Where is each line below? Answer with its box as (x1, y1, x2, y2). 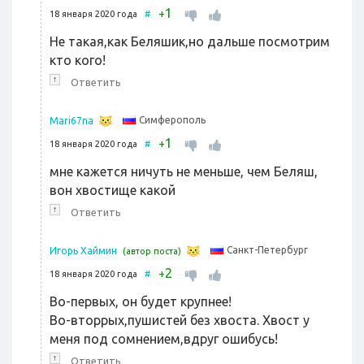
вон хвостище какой (50, 183, 175, 198)
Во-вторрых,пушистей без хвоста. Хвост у (50, 313, 310, 328)
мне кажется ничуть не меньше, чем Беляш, (50, 164, 318, 180)
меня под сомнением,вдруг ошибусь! (50, 331, 278, 347)
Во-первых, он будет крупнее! (50, 294, 232, 310)
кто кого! (50, 53, 106, 68)
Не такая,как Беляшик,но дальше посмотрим (50, 34, 330, 50)
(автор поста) (123, 246, 181, 257)
